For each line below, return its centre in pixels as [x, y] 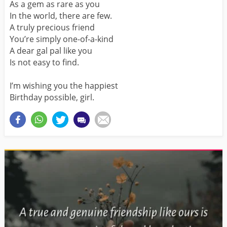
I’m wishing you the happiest [64, 85]
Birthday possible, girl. [52, 97]
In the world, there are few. [61, 15]
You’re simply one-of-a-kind [62, 39]
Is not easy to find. [44, 62]
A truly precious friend [52, 27]
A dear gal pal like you [51, 50]
